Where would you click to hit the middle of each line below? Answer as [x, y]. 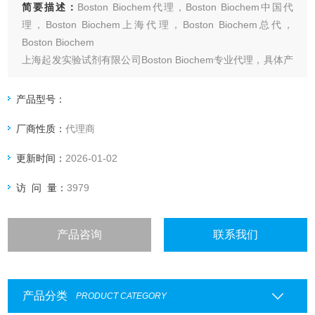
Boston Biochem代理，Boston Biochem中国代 [185, 7]
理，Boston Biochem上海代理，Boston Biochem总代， [157, 25]
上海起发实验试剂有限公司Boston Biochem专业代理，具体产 [157, 60]
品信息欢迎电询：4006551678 [90, 78]
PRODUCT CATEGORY [121, 296]
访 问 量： [42, 188]
